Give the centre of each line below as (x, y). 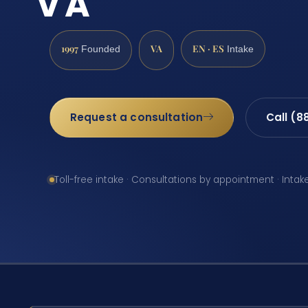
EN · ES (208, 48)
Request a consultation (136, 118)
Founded (99, 49)
